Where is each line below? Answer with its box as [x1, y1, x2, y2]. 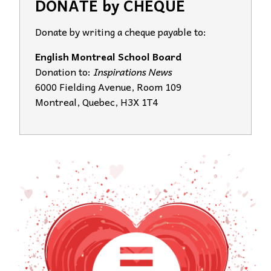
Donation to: [35, 64, 91, 80]
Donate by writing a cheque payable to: [35, 24, 206, 40]
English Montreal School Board [35, 48, 181, 65]
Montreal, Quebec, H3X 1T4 [35, 94, 158, 110]
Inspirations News [91, 64, 172, 80]
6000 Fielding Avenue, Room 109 [35, 79, 181, 95]
